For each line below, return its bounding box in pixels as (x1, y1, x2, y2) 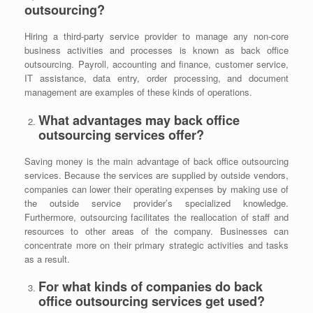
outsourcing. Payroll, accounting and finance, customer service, (24, 57, 289, 71)
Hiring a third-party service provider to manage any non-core (24, 29, 289, 43)
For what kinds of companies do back (38, 277, 263, 296)
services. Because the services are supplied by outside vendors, (24, 168, 289, 182)
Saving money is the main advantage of (24, 154, 194, 168)
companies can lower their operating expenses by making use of (24, 182, 289, 196)
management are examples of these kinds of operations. (24, 85, 252, 99)
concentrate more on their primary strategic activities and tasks (24, 238, 289, 252)
